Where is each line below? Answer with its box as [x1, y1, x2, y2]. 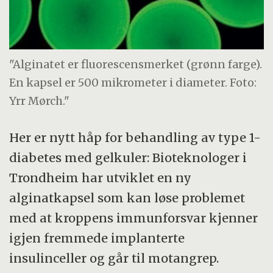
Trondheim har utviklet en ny [9, 169, 192, 185]
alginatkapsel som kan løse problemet [9, 190, 246, 205]
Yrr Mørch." [9, 93, 70, 108]
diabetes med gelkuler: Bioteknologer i [9, 149, 247, 165]
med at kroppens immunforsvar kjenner [9, 210, 258, 225]
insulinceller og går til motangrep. [9, 250, 219, 266]
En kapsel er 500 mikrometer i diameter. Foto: [9, 75, 257, 90]
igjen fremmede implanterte [9, 230, 185, 246]
